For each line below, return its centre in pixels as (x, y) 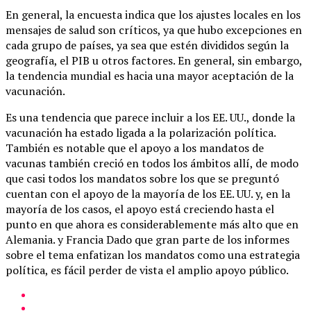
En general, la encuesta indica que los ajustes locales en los (153, 14)
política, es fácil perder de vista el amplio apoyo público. (147, 270)
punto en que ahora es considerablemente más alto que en (152, 224)
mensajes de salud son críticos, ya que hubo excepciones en (154, 30)
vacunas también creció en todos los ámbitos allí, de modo (152, 163)
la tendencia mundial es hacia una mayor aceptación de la (150, 75)
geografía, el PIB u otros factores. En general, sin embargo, (154, 60)
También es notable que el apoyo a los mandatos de (135, 148)
